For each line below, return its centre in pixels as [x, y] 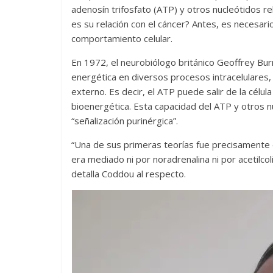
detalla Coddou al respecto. [129, 174]
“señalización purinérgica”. [125, 121]
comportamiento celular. [122, 38]
